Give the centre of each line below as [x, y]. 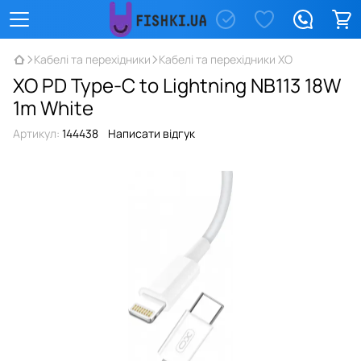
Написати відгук [151, 133]
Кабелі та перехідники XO [226, 59]
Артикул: [36, 133]
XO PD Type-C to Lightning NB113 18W [177, 85]
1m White [53, 108]
